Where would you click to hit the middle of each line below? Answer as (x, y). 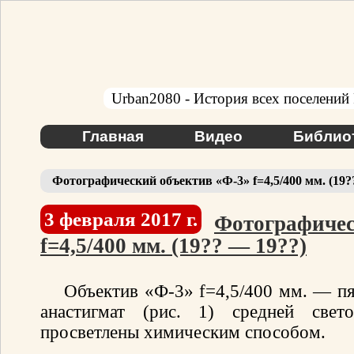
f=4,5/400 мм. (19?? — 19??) (173, 246)
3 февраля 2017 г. (121, 219)
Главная (113, 136)
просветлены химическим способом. (183, 332)
